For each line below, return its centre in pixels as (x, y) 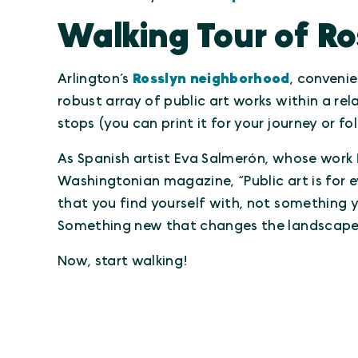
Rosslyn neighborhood (211, 79)
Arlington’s (95, 79)
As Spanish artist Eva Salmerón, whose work (207, 159)
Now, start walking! (123, 261)
